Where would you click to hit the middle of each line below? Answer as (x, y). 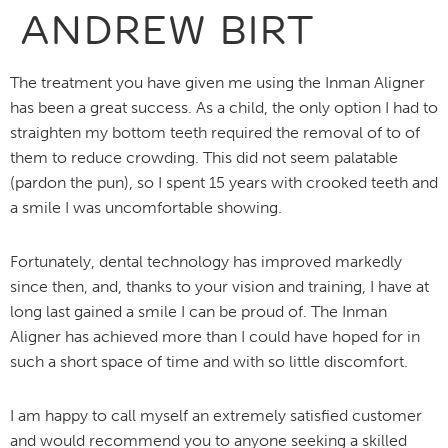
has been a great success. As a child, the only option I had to (224, 107)
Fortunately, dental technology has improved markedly (206, 261)
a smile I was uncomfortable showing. (146, 207)
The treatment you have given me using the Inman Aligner (217, 82)
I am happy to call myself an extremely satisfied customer (216, 415)
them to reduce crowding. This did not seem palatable (204, 157)
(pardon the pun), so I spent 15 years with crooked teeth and (224, 182)
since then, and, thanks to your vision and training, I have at (219, 286)
